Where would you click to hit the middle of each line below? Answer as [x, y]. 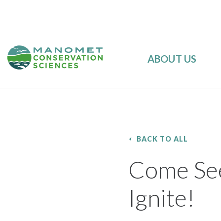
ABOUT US [172, 59]
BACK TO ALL [162, 139]
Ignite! [161, 198]
